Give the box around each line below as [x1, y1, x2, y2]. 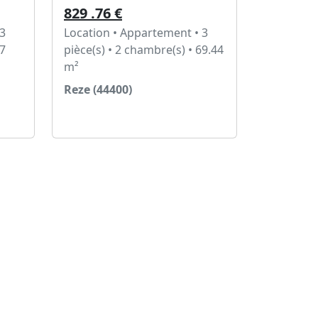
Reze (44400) [64, 82, 132, 97]
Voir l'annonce [83, 112, 149, 125]
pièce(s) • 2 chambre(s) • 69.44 [64, 42, 224, 57]
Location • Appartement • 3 [64, 25, 208, 40]
